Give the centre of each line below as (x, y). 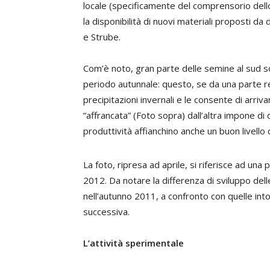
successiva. (106, 212)
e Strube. (102, 37)
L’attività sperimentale (133, 243)
